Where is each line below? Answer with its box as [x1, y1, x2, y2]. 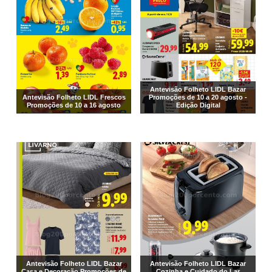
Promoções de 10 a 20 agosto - [149, 93, 248, 101]
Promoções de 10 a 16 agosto [27, 101, 121, 109]
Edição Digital [175, 101, 220, 109]
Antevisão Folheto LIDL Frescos [22, 93, 126, 101]
